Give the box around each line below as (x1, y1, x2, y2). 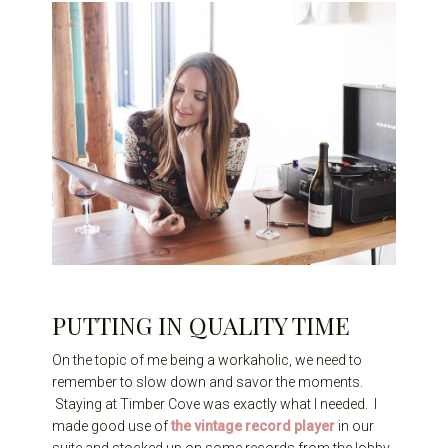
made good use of (52, 418, 172, 435)
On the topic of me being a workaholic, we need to (52, 352, 363, 369)
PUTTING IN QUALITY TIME (52, 309, 351, 342)
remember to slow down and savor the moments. (52, 374, 364, 391)
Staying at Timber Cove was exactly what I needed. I (52, 396, 378, 413)
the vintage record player (171, 418, 336, 435)
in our (335, 418, 375, 435)
